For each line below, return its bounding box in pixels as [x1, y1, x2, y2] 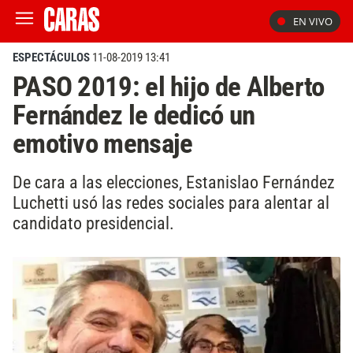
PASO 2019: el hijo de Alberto [13, 70, 325, 103]
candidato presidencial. [13, 212, 174, 233]
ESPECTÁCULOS [13, 50, 90, 65]
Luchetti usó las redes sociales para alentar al [13, 191, 329, 213]
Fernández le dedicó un [13, 98, 255, 132]
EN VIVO [293, 14, 333, 28]
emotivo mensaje [13, 127, 193, 160]
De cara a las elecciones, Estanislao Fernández [13, 171, 335, 192]
